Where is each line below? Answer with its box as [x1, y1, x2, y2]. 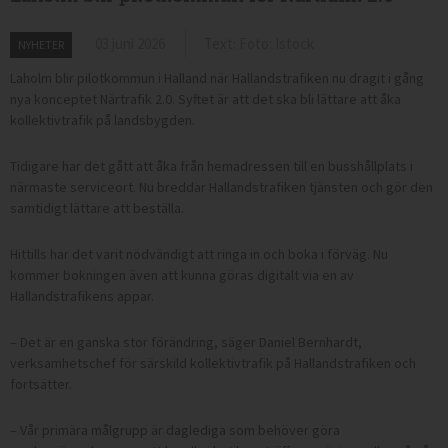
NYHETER [18, 37, 64, 53]
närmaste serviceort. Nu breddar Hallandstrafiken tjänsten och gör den [10, 178, 433, 197]
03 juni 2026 [95, 34, 165, 54]
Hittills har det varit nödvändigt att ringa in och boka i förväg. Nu [10, 245, 388, 264]
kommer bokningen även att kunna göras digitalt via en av [10, 266, 354, 285]
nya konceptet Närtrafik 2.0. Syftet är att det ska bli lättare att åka [10, 90, 401, 109]
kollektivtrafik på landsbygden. [10, 111, 195, 130]
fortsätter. [10, 375, 72, 394]
